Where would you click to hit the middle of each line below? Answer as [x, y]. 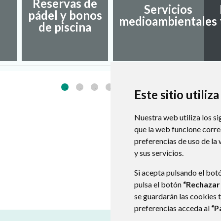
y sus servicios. [159, 153]
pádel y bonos [65, 15]
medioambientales [168, 21]
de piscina [65, 27]
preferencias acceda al [173, 208]
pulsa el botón [159, 184]
